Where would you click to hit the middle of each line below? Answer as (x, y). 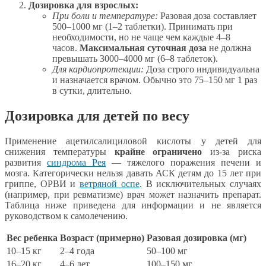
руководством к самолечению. (66, 216)
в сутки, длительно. (92, 91)
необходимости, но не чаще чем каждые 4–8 (141, 37)
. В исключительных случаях (200, 184)
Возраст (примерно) (102, 238)
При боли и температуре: (105, 16)
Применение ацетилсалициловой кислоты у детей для (133, 141)
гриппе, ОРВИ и (42, 184)
